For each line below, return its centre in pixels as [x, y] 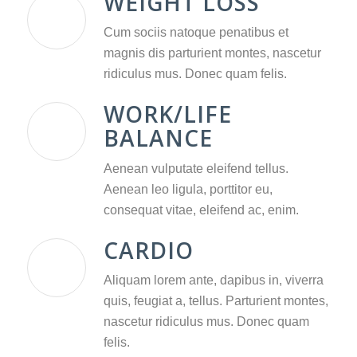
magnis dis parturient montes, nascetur [212, 53]
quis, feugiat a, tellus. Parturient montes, [216, 301]
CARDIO [148, 250]
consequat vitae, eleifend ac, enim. [201, 210]
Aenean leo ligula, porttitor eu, [188, 189]
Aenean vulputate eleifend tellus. [196, 168]
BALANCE [158, 138]
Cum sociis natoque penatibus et [196, 33]
